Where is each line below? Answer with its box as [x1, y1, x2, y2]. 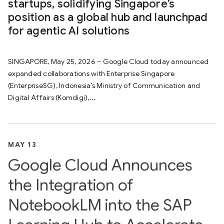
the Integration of [8, 175, 133, 195]
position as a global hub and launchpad [8, 10, 208, 24]
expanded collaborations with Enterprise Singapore [8, 69, 175, 78]
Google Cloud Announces [8, 155, 192, 175]
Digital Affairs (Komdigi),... [8, 93, 96, 102]
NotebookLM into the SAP [8, 195, 192, 215]
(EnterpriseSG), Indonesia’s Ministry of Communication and [8, 81, 200, 90]
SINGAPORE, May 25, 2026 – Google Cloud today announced [8, 57, 209, 66]
